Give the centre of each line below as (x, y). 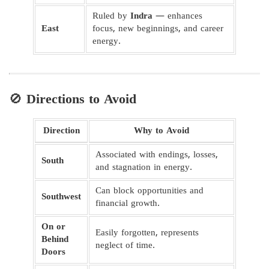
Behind (55, 240)
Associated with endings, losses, (157, 155)
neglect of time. (125, 246)
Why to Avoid (162, 131)
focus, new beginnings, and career (158, 29)
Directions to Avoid (81, 100)
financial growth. (128, 204)
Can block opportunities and (150, 191)
